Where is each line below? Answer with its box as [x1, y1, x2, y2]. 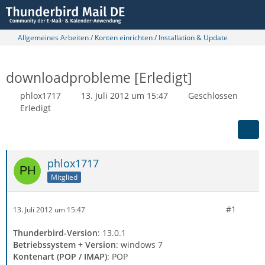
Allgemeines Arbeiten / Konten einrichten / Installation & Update [18, 33, 228, 43]
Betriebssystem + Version [13, 239, 116, 250]
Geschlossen [188, 90, 238, 101]
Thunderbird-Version [13, 227, 98, 238]
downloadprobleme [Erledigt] [6, 68, 192, 87]
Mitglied [51, 172, 77, 182]
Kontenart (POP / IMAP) [13, 251, 107, 262]
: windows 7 [116, 239, 163, 250]
